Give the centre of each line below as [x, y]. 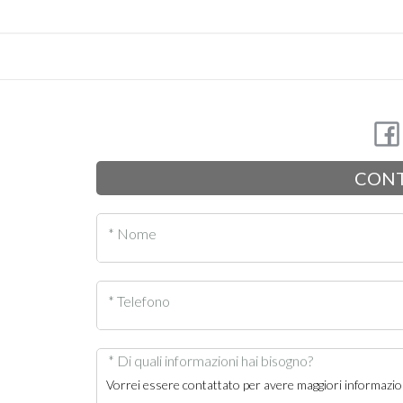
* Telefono [139, 300]
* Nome [132, 233]
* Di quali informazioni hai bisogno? [210, 361]
